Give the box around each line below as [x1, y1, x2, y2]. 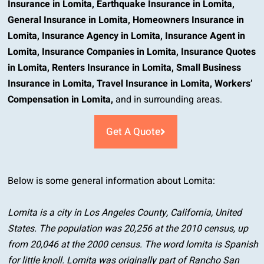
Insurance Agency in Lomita [42, 29, 161, 44]
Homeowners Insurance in [133, 13, 245, 28]
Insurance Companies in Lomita [42, 45, 177, 60]
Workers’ [214, 77, 253, 91]
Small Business [176, 61, 242, 75]
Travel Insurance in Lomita [97, 77, 210, 91]
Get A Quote [106, 124, 161, 140]
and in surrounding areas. [113, 93, 223, 107]
